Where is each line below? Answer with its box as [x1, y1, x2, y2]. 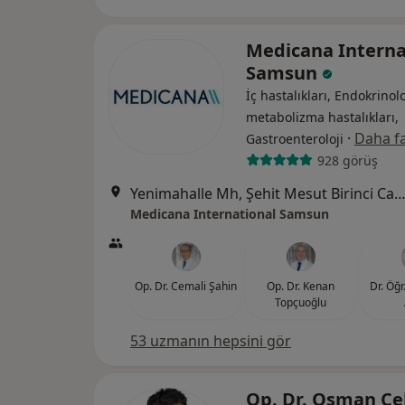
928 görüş [316, 151, 378, 169]
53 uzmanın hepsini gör [130, 331, 291, 352]
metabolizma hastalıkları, [246, 108, 399, 127]
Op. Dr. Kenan [267, 278, 334, 295]
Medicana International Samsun [130, 205, 329, 223]
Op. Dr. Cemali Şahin [135, 278, 237, 295]
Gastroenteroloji [246, 130, 344, 148]
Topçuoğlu [275, 295, 326, 311]
